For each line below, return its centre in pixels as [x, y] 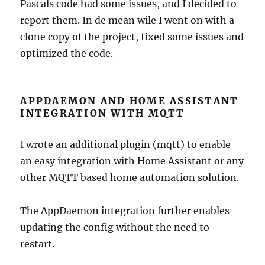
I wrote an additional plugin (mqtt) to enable [126, 145]
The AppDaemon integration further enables [125, 211]
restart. [38, 244]
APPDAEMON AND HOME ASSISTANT [130, 101]
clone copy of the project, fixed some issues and [132, 37]
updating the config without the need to [115, 227]
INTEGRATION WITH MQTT [103, 113]
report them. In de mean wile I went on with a [127, 20]
